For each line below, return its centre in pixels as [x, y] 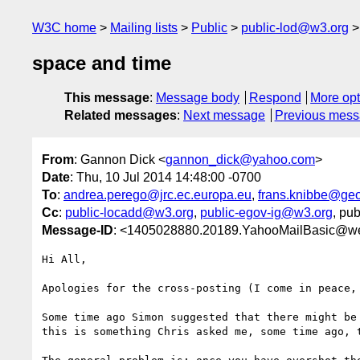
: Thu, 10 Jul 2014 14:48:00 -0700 [166, 177]
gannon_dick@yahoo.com [240, 159]
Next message [224, 116]
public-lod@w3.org [295, 28]
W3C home [64, 28]
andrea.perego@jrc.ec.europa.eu [157, 194]
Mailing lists [144, 28]
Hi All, [64, 259]
